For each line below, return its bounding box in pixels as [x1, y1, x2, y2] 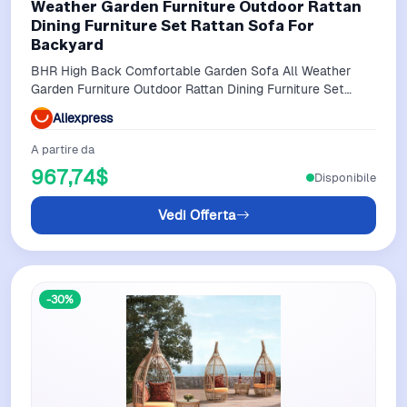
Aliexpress [53, 109, 113, 126]
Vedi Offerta [157, 206, 236, 223]
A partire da [31, 142, 94, 157]
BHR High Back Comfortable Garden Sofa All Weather [31, 63, 351, 79]
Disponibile [314, 169, 376, 185]
